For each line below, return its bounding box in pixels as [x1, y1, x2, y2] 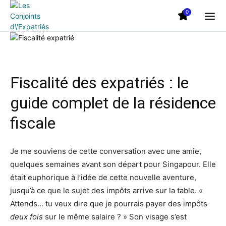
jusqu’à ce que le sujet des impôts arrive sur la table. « [10, 186, 203, 195]
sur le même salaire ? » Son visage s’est [43, 212, 187, 221]
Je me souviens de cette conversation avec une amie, [10, 146, 201, 156]
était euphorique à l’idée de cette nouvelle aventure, [10, 173, 196, 182]
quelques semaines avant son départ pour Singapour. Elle [10, 159, 216, 169]
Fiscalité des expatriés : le [10, 73, 189, 92]
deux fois [10, 212, 43, 221]
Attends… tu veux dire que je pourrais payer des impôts [10, 199, 207, 208]
